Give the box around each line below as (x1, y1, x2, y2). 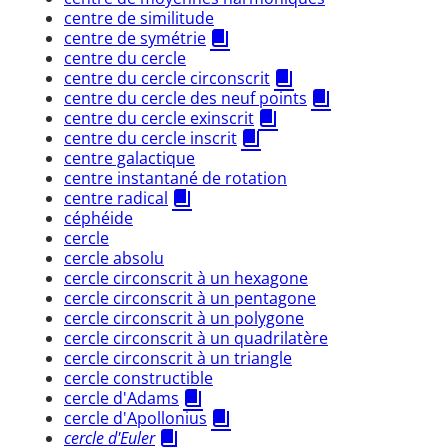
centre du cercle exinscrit (64, 106, 254, 129)
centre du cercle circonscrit (64, 66, 270, 89)
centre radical (64, 186, 168, 209)
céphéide (64, 206, 133, 229)
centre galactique (64, 146, 195, 169)
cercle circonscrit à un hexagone (64, 266, 308, 289)
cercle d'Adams (64, 386, 179, 409)
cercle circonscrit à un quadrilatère (64, 326, 328, 349)
